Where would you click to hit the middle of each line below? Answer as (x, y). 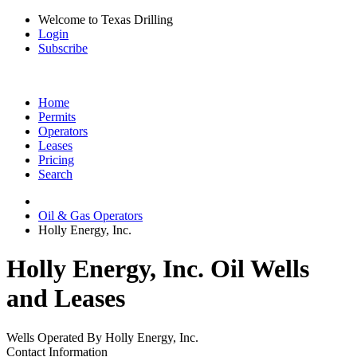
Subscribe (63, 48)
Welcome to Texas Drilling (106, 20)
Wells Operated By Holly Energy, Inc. (102, 337)
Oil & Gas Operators (90, 216)
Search (55, 174)
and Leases (66, 298)
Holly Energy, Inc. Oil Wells (158, 269)
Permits (57, 117)
